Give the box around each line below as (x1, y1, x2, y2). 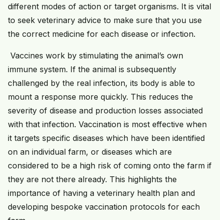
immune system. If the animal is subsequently (8, 64, 176, 75)
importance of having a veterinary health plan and (8, 188, 195, 198)
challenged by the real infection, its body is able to (8, 78, 195, 88)
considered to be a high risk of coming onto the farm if (8, 161, 212, 171)
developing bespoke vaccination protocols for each (8, 202, 200, 212)
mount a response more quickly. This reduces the (8, 92, 193, 102)
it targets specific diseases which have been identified (8, 133, 205, 143)
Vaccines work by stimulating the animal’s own (10, 51, 183, 61)
